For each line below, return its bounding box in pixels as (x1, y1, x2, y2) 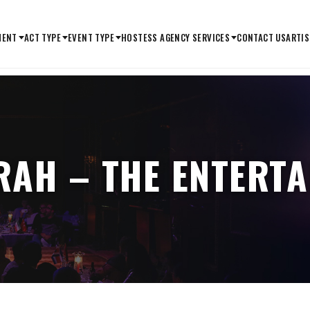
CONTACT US (237, 30, 286, 44)
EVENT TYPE (67, 30, 114, 44)
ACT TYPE (24, 30, 61, 44)
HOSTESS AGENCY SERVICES (120, 30, 230, 44)
